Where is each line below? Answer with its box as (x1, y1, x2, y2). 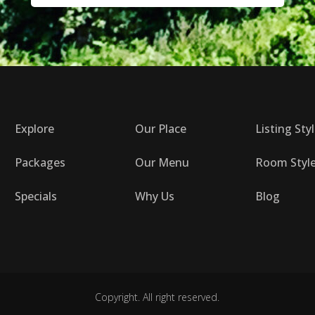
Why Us (135, 188, 174, 205)
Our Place (135, 121, 186, 137)
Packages (15, 155, 65, 171)
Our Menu (135, 155, 189, 171)
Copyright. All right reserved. (95, 290, 220, 304)
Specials (15, 188, 57, 205)
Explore (15, 121, 54, 137)
